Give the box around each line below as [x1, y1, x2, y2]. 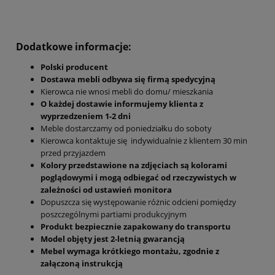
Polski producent [41, 61, 108, 72]
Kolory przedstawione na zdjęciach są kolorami [41, 159, 227, 171]
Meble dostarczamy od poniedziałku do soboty [41, 122, 212, 134]
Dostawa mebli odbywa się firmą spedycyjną [41, 73, 215, 85]
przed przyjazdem [41, 147, 107, 158]
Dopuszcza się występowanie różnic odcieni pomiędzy [41, 196, 236, 207]
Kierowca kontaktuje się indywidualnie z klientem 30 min [41, 134, 247, 146]
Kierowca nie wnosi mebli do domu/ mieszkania [41, 85, 213, 97]
